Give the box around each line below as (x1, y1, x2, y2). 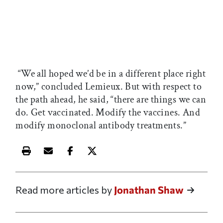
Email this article (47, 151, 121, 164)
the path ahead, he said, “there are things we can (15, 93, 206, 107)
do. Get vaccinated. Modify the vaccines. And (15, 106, 200, 119)
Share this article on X (91, 151, 189, 164)
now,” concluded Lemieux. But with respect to (15, 80, 202, 94)
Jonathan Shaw (114, 184, 184, 196)
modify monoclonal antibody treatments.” (15, 119, 189, 132)
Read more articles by (15, 184, 114, 196)
